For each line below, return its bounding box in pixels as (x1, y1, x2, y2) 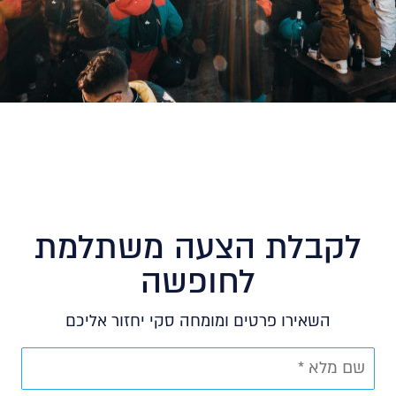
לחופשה (141, 259, 255, 305)
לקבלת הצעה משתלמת (34, 225, 362, 270)
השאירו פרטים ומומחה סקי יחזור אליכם (65, 309, 331, 331)
